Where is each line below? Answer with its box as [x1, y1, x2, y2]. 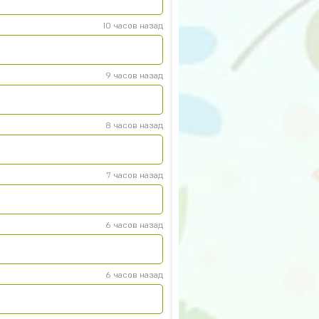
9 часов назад [105, 71, 163, 80]
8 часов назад [105, 121, 163, 130]
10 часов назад [103, 21, 163, 30]
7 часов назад [107, 171, 163, 179]
